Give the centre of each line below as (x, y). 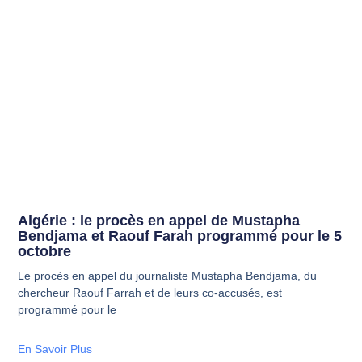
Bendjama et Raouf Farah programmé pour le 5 (180, 236)
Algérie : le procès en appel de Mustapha (159, 220)
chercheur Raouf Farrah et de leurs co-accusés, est (150, 292)
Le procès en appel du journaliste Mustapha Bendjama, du (168, 275)
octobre (45, 251)
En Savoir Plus (55, 349)
